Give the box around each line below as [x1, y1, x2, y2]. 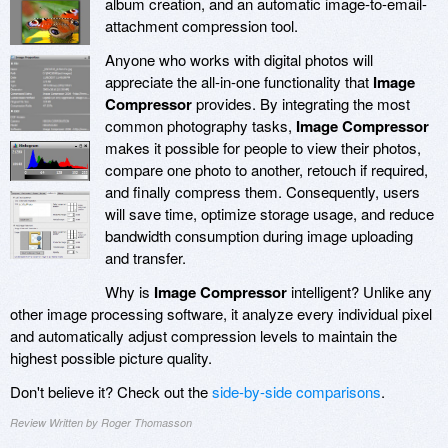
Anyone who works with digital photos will [105, 49, 373, 71]
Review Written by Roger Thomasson [10, 415, 192, 431]
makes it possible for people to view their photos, [105, 137, 421, 159]
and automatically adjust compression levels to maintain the [10, 325, 397, 347]
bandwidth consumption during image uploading [105, 225, 413, 247]
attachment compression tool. [105, 15, 298, 37]
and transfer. [105, 247, 186, 269]
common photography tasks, [105, 115, 296, 137]
